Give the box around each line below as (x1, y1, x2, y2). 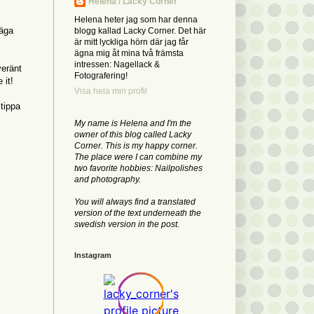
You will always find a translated (74, 197, 196, 207)
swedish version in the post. (74, 219, 179, 230)
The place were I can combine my (74, 152, 202, 163)
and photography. (74, 175, 141, 185)
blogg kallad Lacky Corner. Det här (74, 26, 206, 36)
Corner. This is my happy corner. (74, 141, 198, 151)
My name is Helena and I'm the (74, 118, 191, 129)
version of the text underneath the (74, 208, 201, 219)
